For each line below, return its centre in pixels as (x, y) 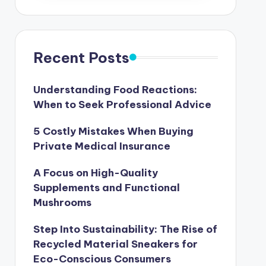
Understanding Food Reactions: (115, 89)
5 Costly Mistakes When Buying (113, 131)
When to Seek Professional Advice (122, 104)
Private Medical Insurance (102, 146)
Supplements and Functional (106, 187)
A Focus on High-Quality (95, 172)
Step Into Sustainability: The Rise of (125, 229)
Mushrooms (62, 202)
